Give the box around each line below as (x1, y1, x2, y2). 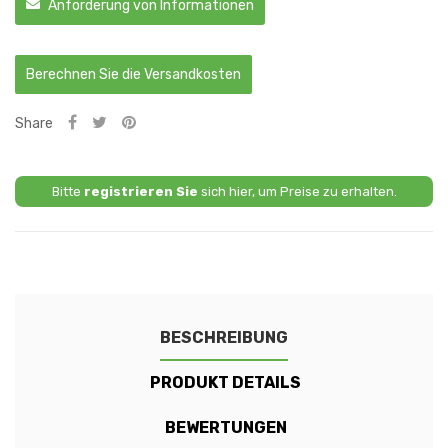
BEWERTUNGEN (164, 418, 287, 438)
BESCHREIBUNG (160, 328, 288, 348)
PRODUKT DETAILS (150, 373, 302, 393)
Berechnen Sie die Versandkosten (26, 66, 241, 84)
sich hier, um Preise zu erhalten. (197, 184, 397, 200)
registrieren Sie (83, 184, 198, 200)
